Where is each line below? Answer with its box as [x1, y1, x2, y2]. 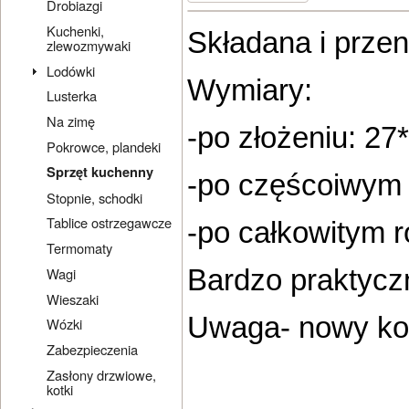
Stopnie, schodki [47, 187, 143, 207]
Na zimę [47, 111, 96, 131]
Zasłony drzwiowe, [47, 364, 157, 384]
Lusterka [47, 86, 98, 106]
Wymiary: [187, 73, 312, 108]
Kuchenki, [47, 20, 105, 40]
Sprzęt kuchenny [47, 162, 154, 182]
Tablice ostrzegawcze [47, 213, 173, 233]
